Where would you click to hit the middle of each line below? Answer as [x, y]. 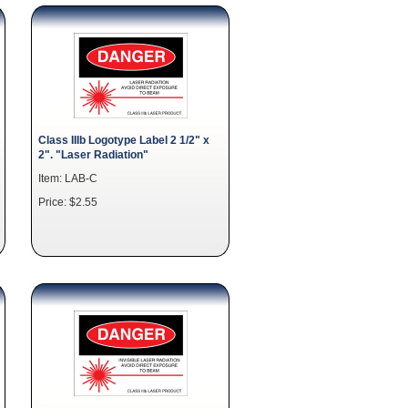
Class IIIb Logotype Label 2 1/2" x [124, 140]
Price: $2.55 [68, 202]
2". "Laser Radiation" [93, 154]
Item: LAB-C [68, 178]
